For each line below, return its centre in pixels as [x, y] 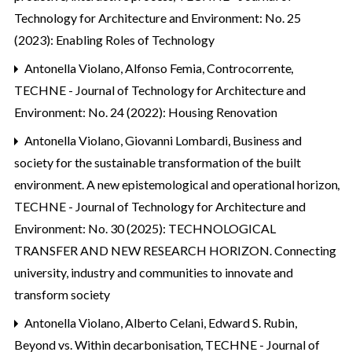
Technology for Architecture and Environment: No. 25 [158, 18]
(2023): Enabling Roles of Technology [114, 40]
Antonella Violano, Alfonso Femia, [114, 68]
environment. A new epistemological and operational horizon [177, 185]
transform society [62, 295]
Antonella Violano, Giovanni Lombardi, [127, 141]
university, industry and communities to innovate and [154, 273]
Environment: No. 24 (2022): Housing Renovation [146, 112]
